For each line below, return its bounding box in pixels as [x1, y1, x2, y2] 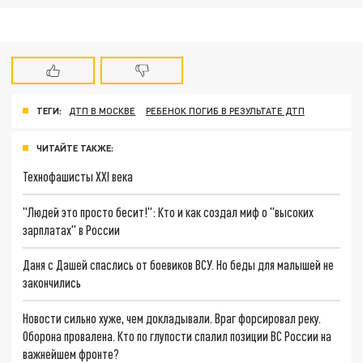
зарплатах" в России [23, 221, 121, 237]
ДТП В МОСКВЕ [69, 105, 136, 117]
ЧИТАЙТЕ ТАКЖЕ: [36, 143, 113, 154]
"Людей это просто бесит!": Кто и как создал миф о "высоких [23, 203, 314, 220]
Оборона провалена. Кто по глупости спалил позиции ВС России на [23, 328, 332, 344]
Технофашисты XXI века [23, 168, 134, 184]
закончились [23, 275, 82, 291]
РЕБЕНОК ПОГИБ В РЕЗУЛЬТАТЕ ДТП [145, 105, 305, 117]
